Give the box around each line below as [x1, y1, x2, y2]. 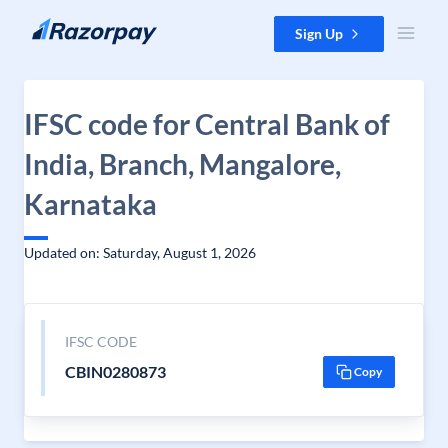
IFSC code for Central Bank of [24, 107, 390, 141]
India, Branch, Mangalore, [24, 147, 341, 181]
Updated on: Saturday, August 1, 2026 [24, 244, 256, 261]
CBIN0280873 [64, 362, 166, 381]
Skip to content [16, 17, 111, 34]
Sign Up [295, 25, 343, 42]
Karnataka [24, 187, 157, 221]
